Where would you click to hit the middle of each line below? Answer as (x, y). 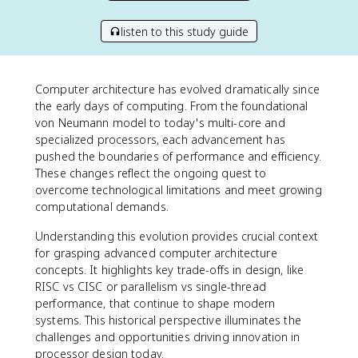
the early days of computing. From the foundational (172, 106)
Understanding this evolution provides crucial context (177, 236)
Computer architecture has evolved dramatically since (177, 89)
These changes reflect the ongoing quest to (151, 173)
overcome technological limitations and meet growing (179, 190)
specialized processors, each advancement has (160, 139)
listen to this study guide (185, 31)
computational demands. (102, 207)
